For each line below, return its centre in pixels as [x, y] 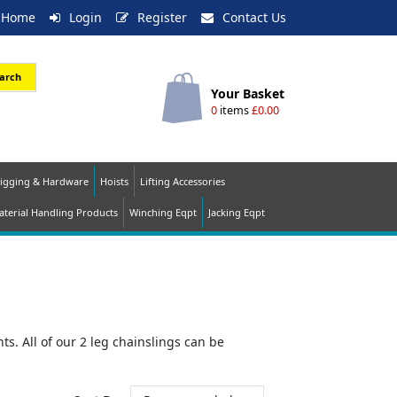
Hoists [114, 181]
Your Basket [247, 93]
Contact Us [254, 17]
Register [162, 17]
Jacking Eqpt [236, 212]
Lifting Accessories [183, 181]
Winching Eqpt [163, 212]
